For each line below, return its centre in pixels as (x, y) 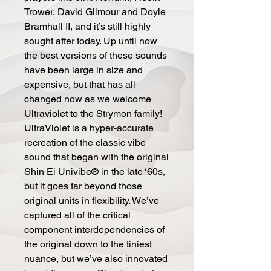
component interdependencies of (94, 229)
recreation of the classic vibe (85, 142)
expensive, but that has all (80, 84)
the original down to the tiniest (88, 244)
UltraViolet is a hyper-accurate (89, 128)
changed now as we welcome (88, 99)
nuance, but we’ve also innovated (96, 258)
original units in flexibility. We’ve (92, 200)
